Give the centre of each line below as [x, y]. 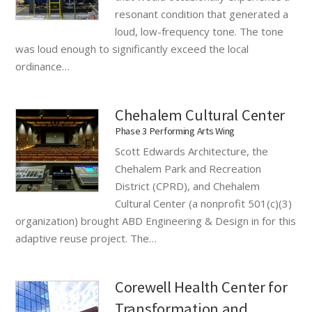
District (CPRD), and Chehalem [187, 186]
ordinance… [43, 66]
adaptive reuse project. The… [86, 238]
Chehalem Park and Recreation [188, 168]
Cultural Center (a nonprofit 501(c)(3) [203, 203]
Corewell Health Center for [201, 287]
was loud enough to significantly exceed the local [132, 48]
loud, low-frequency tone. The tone [199, 31]
